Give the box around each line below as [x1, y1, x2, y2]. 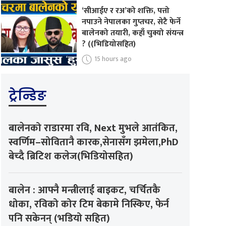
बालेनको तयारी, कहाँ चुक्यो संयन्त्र [81, 26, 184, 40]
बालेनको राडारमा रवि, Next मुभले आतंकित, [9, 120, 178, 137]
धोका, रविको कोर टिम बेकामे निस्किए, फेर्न [9, 196, 169, 213]
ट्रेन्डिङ [9, 87, 47, 105]
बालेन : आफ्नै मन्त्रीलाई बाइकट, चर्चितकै [9, 182, 161, 199]
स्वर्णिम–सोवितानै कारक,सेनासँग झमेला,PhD [9, 134, 179, 151]
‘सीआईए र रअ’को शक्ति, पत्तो [81, 4, 169, 18]
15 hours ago [94, 52, 132, 65]
